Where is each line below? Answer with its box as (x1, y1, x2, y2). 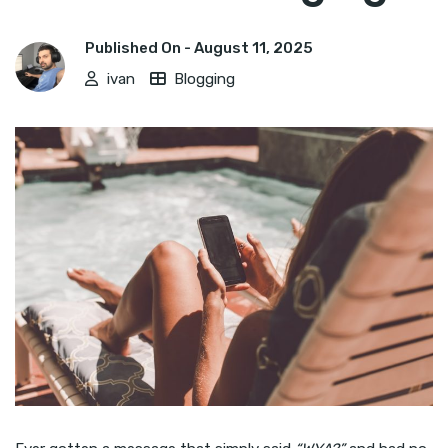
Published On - (85, 39, 194, 57)
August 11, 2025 (194, 39, 313, 57)
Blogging (174, 70, 235, 88)
